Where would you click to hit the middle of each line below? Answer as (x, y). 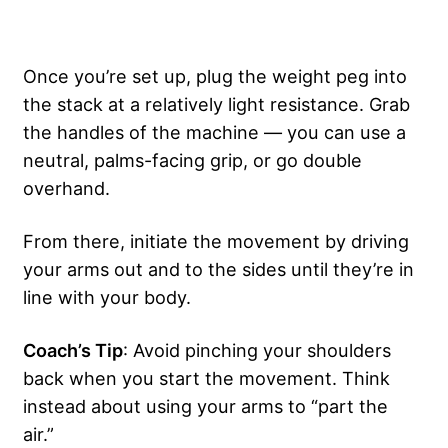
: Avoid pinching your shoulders (257, 349)
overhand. (69, 187)
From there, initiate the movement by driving (216, 240)
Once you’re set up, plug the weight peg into (215, 75)
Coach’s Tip (73, 349)
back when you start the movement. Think (206, 377)
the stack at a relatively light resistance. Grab (216, 103)
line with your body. (109, 296)
